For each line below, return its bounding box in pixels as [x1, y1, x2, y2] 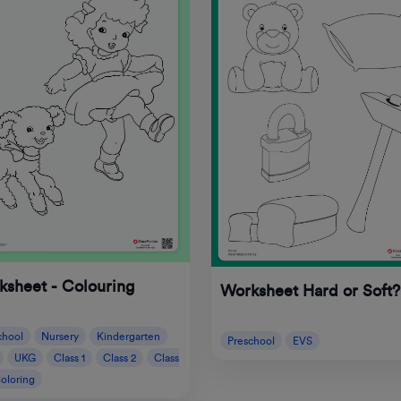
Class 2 [103, 352, 136, 363]
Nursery [41, 330, 79, 342]
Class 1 [54, 352, 85, 363]
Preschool [226, 335, 275, 346]
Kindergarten [97, 330, 160, 342]
